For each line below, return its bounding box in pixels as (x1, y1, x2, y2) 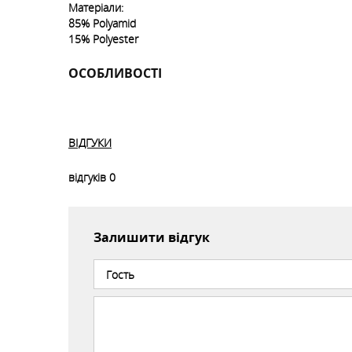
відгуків (68, 170, 106, 185)
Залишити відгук (93, 229, 210, 246)
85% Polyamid (68, 16, 136, 31)
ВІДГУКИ (68, 135, 112, 150)
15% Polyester (68, 31, 138, 46)
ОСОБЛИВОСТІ (68, 64, 162, 82)
